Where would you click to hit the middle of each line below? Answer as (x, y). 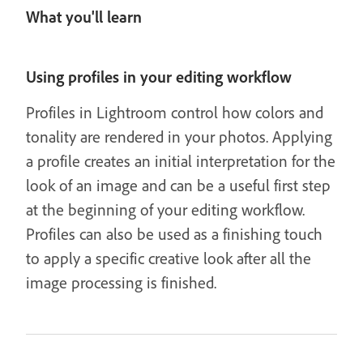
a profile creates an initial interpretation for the (181, 161)
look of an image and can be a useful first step (178, 185)
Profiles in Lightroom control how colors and (175, 112)
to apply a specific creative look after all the (169, 258)
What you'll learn (84, 17)
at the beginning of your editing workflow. (165, 209)
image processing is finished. (121, 282)
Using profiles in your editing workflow (159, 77)
